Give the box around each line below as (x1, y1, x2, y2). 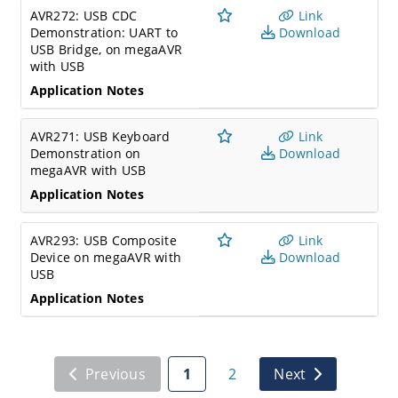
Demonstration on (29, 145, 141, 162)
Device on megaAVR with (29, 249, 181, 266)
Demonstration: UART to (29, 24, 178, 41)
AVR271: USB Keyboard (29, 128, 171, 145)
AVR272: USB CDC (29, 7, 138, 24)
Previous (84, 363, 146, 384)
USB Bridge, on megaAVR (29, 41, 182, 58)
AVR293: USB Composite (29, 232, 177, 249)
